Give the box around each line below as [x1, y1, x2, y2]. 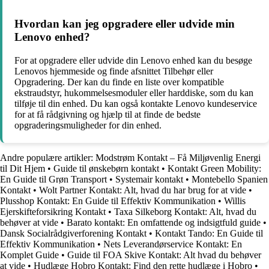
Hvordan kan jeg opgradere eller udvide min [14, 17, 235, 31]
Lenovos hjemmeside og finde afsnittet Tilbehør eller [14, 65, 213, 76]
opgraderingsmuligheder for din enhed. [14, 119, 162, 130]
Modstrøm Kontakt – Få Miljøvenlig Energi [95, 152, 261, 163]
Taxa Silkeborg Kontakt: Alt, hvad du [114, 206, 256, 217]
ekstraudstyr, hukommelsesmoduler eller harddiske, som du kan [14, 87, 253, 98]
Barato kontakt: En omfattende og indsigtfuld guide [67, 217, 261, 228]
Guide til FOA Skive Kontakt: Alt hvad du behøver [67, 249, 261, 260]
